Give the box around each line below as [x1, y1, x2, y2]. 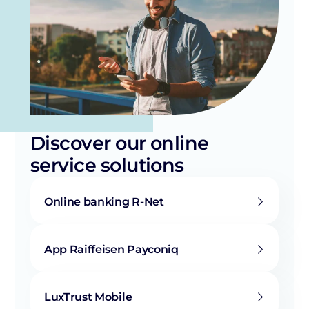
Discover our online [30, 131, 209, 154]
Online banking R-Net [44, 195, 164, 208]
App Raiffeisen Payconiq [44, 242, 179, 256]
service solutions [30, 153, 184, 177]
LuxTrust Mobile [44, 290, 132, 303]
